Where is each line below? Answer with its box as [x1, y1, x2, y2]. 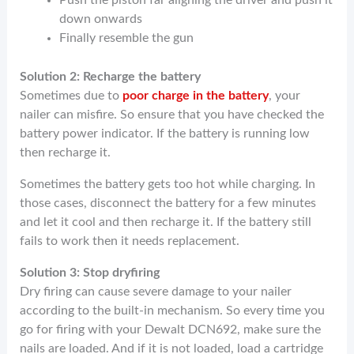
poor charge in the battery [122, 88, 269, 102]
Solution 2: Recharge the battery [20, 70, 201, 83]
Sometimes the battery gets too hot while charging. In [20, 177, 316, 190]
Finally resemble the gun [58, 31, 197, 44]
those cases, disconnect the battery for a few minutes [20, 196, 317, 209]
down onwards [58, 12, 142, 25]
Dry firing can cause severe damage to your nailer [20, 285, 292, 299]
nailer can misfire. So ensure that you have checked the [20, 107, 325, 121]
